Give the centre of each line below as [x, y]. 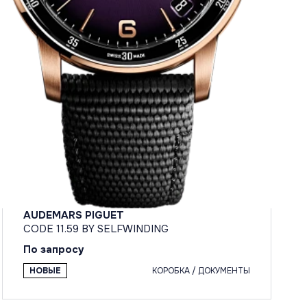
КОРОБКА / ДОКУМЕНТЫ [201, 270]
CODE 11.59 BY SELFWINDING [96, 229]
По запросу [53, 249]
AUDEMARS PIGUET [73, 215]
